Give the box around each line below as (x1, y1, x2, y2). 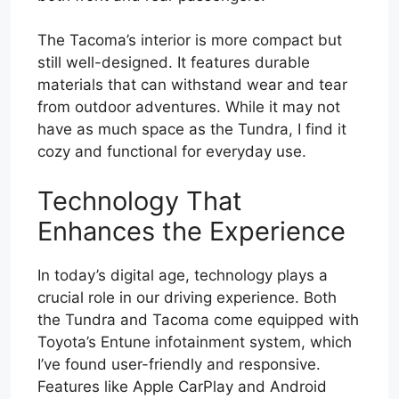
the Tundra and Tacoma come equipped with (37, 310, 359, 329)
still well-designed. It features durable (37, 53, 310, 72)
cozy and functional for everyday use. (37, 142, 306, 161)
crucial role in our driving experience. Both (37, 288, 337, 306)
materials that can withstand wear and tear (37, 76, 347, 94)
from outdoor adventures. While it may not (37, 98, 340, 117)
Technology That (37, 184, 242, 216)
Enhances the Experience (37, 215, 346, 247)
